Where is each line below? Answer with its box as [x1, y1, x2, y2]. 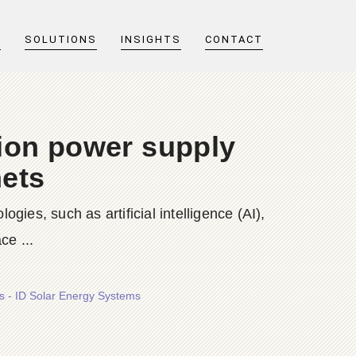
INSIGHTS [121, 33, 181, 45]
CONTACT [205, 33, 263, 45]
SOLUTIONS [25, 33, 97, 45]
